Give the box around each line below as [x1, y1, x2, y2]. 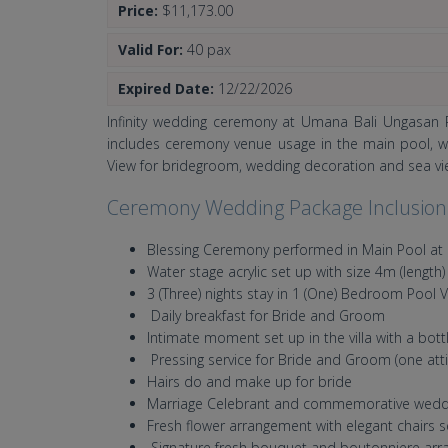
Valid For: [118, 40, 187, 60]
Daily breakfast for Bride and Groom [147, 306, 385, 326]
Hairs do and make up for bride [147, 372, 352, 392]
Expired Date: [118, 79, 218, 99]
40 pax [187, 40, 231, 60]
